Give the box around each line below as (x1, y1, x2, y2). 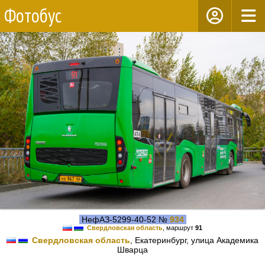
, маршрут (163, 224, 195, 231)
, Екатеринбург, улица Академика (130, 235, 258, 245)
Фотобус (4, 3, 62, 28)
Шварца (117, 245, 148, 255)
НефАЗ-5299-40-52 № (79, 215, 170, 224)
